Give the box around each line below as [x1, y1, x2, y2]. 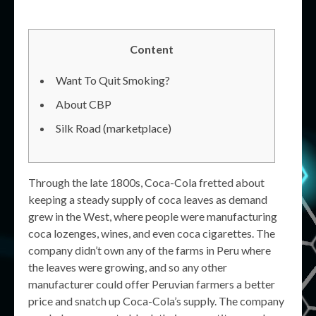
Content [130, 42, 174, 56]
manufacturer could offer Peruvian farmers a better [28, 277, 275, 291]
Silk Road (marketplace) [56, 121, 171, 135]
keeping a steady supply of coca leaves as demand [28, 193, 267, 206]
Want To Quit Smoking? [56, 73, 170, 87]
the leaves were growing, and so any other [28, 260, 227, 274]
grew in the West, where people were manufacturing [28, 209, 277, 223]
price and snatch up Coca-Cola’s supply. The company [28, 294, 284, 308]
